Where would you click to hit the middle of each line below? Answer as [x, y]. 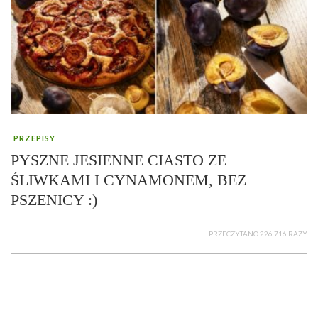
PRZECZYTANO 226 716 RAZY [258, 234]
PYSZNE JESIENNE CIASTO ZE [119, 160]
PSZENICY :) [54, 200]
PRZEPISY [34, 138]
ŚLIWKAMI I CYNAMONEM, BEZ [128, 180]
